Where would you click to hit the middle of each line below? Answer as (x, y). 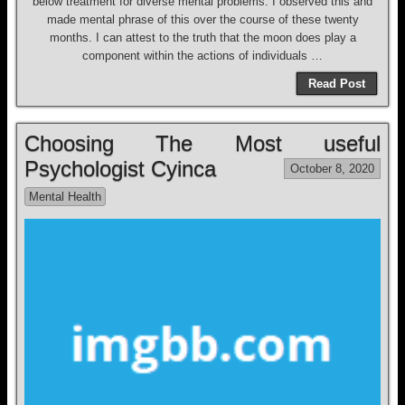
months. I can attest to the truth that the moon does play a (202, 38)
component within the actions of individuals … (202, 56)
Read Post (337, 84)
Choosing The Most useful (202, 143)
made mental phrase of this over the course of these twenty (202, 19)
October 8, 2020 (332, 169)
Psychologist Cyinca (120, 169)
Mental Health (65, 197)
